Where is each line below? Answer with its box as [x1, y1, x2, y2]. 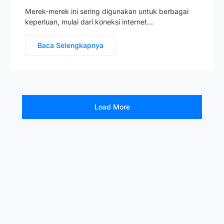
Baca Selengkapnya [37, 41, 103, 49]
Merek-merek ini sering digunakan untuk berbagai [25, 7, 188, 15]
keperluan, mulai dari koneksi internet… [25, 17, 153, 26]
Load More [94, 102, 130, 111]
